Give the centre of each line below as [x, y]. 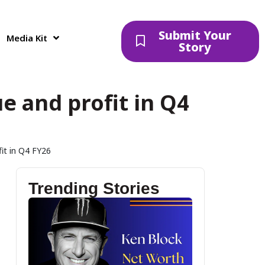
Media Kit [27, 38]
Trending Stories [94, 188]
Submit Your [195, 35]
